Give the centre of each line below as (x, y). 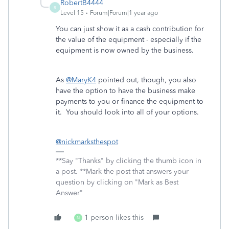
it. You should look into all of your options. (127, 112)
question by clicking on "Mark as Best (117, 182)
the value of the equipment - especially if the (129, 40)
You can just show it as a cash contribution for (130, 29)
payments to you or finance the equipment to (130, 101)
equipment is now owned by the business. (127, 50)
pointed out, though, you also (146, 80)
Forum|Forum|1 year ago (124, 13)
